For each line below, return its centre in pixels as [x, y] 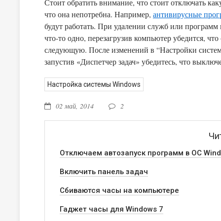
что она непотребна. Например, [99, 14]
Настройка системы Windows [94, 84]
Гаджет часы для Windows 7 [111, 209]
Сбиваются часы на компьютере [119, 190]
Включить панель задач [104, 172]
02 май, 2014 [75, 106]
